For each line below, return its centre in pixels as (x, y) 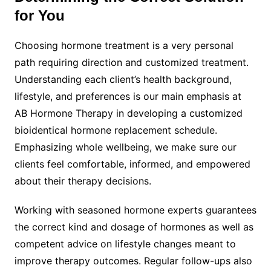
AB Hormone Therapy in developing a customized (128, 113)
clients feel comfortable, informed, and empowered (132, 164)
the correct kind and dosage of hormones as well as (134, 227)
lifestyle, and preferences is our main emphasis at (128, 96)
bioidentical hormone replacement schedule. (116, 130)
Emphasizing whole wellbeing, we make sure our (125, 147)
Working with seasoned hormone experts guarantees (135, 210)
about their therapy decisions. (83, 181)
